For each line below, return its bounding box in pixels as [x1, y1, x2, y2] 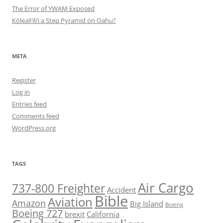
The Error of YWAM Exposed [12, 3, 95, 13]
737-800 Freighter [12, 180, 105, 196]
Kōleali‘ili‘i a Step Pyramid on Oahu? [12, 15, 116, 25]
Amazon [12, 197, 46, 209]
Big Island [130, 198, 163, 209]
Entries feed [12, 99, 47, 109]
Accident [107, 184, 136, 195]
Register [12, 75, 36, 85]
